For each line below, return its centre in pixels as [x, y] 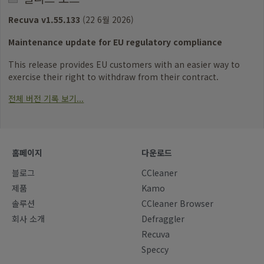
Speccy [155, 250]
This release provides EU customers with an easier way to [124, 64]
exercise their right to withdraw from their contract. [114, 76]
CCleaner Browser [177, 204]
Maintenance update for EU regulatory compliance [115, 42]
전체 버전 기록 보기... [46, 99]
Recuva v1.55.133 [44, 20]
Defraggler [163, 219]
